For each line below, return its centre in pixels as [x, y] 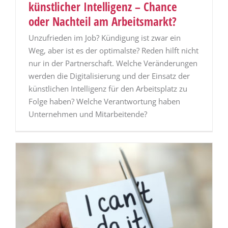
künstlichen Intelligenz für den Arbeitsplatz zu [108, 89]
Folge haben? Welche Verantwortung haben [104, 102]
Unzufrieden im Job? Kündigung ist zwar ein [105, 38]
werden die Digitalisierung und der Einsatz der [109, 76]
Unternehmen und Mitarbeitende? [88, 114]
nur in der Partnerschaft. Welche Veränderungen [113, 63]
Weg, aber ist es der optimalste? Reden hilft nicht [113, 51]
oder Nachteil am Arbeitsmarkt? [103, 22]
